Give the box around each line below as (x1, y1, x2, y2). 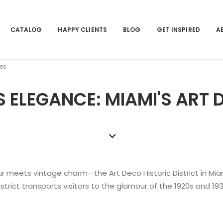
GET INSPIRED (156, 25, 200, 34)
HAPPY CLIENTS (58, 25, 108, 34)
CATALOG (10, 25, 42, 34)
